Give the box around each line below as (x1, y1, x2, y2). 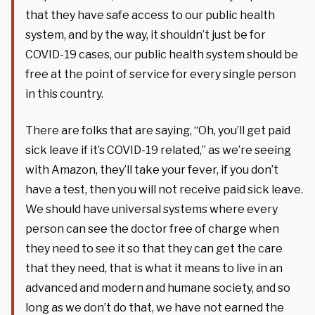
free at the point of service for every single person (25, 67, 296, 81)
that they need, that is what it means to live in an (25, 261, 283, 275)
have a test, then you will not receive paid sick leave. (25, 182, 303, 196)
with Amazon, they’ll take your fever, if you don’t (25, 162, 278, 176)
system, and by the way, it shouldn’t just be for (25, 27, 266, 41)
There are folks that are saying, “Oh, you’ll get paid (25, 123, 290, 137)
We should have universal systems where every (25, 202, 278, 216)
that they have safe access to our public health (25, 8, 275, 22)
